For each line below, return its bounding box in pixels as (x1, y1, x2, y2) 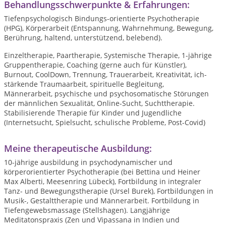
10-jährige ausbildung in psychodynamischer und (4, 157, 173, 167)
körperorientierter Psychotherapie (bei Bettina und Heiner (4, 167, 200, 177)
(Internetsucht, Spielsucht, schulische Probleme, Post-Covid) (4, 118, 205, 127)
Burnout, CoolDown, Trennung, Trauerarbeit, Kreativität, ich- (4, 70, 207, 79)
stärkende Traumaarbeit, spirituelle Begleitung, (4, 79, 164, 89)
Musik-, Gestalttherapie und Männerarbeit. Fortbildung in (4, 196, 199, 205)
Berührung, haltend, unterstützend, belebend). (4, 33, 162, 42)
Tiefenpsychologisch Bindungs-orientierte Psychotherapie (4, 14, 199, 23)
